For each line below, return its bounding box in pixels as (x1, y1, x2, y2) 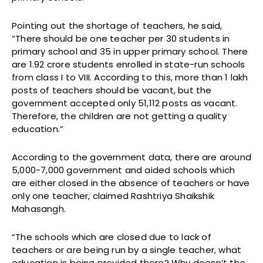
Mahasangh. (12, 203, 66, 215)
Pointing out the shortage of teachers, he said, (12, 19, 222, 32)
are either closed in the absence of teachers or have (12, 177, 250, 190)
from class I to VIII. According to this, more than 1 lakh (12, 71, 248, 84)
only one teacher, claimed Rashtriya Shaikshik (12, 190, 215, 203)
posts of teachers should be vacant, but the (12, 84, 212, 97)
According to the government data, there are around (12, 151, 252, 164)
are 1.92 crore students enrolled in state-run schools (12, 58, 245, 71)
